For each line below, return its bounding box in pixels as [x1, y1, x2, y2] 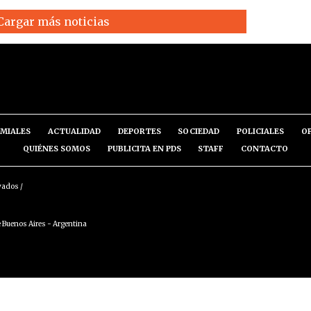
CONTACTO [241, 144, 289, 154]
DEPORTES [117, 126, 161, 137]
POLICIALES [237, 126, 285, 137]
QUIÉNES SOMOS [22, 144, 90, 154]
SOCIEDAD [178, 126, 220, 137]
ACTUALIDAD [47, 126, 101, 137]
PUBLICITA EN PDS [107, 144, 181, 154]
